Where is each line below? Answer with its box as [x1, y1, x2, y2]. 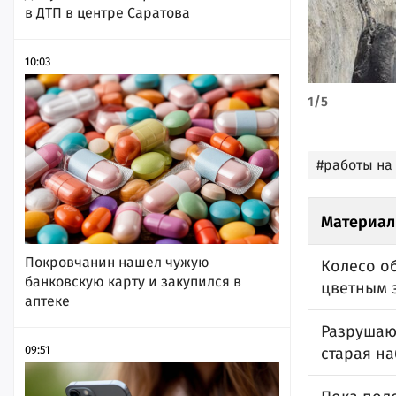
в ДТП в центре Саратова [25, 4, 190, 21]
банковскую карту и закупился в [25, 272, 241, 290]
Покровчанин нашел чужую [25, 253, 209, 270]
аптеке [25, 292, 70, 309]
